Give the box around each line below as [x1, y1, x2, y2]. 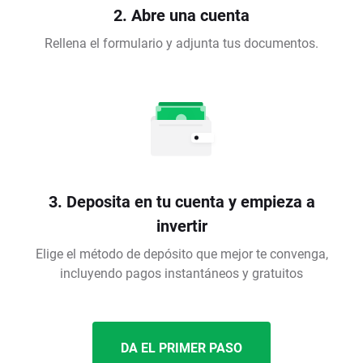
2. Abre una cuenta [113, 4, 250, 26]
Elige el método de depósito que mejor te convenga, [35, 245, 328, 263]
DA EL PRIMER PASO [121, 339, 242, 357]
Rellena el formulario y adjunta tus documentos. [45, 34, 318, 52]
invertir [156, 215, 207, 237]
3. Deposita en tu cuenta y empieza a [48, 190, 315, 212]
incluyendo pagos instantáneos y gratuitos [60, 264, 303, 282]
